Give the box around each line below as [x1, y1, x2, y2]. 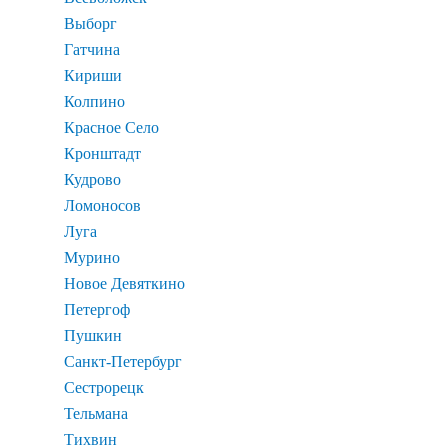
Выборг [64, 14, 117, 32]
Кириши [64, 66, 122, 84]
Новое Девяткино [64, 274, 185, 292]
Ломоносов [64, 196, 141, 214]
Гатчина [64, 40, 120, 58]
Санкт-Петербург [64, 352, 182, 370]
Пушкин [64, 326, 122, 344]
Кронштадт [64, 144, 141, 162]
